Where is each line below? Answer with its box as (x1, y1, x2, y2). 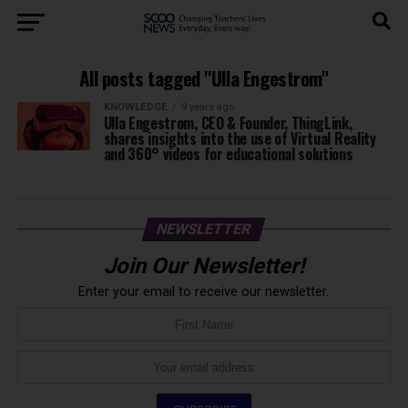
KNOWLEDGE (103, 101, 168, 113)
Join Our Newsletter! (103, 253, 304, 279)
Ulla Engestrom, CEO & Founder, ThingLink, (103, 112, 352, 134)
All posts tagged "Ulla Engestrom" (79, 64, 329, 92)
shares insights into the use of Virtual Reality (103, 127, 376, 149)
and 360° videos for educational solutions (103, 143, 353, 165)
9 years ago (180, 101, 234, 113)
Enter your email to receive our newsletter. (78, 284, 330, 300)
